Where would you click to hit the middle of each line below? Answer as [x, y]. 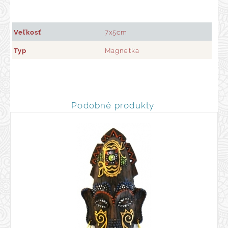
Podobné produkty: [114, 105]
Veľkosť [28, 33]
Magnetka [122, 51]
